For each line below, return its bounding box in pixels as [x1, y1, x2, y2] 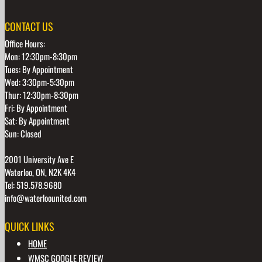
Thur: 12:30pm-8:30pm [5, 88, 78, 101]
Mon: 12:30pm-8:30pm [5, 49, 77, 63]
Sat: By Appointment [5, 113, 70, 127]
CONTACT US [5, 18, 53, 34]
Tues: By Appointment [5, 62, 73, 75]
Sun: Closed [5, 126, 42, 140]
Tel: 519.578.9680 [5, 178, 62, 191]
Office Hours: [5, 36, 45, 50]
